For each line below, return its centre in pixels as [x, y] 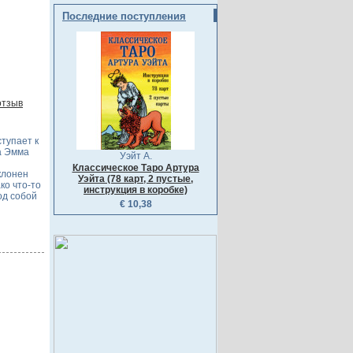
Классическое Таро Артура [136, 167]
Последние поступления [124, 17]
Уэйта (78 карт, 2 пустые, [136, 178]
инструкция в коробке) [136, 190]
